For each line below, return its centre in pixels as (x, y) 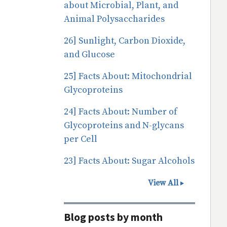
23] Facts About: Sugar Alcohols (129, 161)
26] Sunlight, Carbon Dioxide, (124, 41)
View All (163, 183)
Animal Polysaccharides (114, 19)
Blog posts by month (113, 217)
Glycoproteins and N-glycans (124, 125)
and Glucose (89, 54)
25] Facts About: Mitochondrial (128, 76)
